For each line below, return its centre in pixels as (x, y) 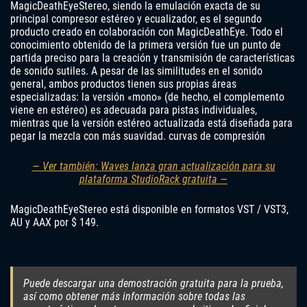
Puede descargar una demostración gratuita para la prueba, (153, 283)
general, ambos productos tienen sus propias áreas (123, 84)
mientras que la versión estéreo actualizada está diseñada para (151, 123)
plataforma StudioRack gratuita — (153, 179)
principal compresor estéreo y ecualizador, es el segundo (136, 19)
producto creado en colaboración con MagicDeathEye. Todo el (147, 32)
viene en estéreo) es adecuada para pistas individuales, (134, 110)
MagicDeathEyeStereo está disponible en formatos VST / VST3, (149, 209)
